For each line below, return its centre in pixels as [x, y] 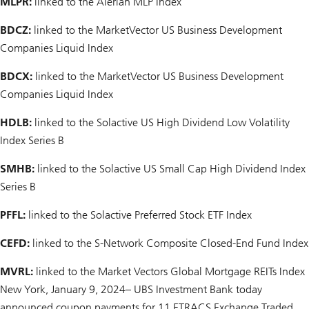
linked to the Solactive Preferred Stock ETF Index [139, 215]
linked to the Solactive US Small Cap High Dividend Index [170, 169]
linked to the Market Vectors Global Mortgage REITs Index [169, 272]
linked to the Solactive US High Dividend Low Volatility [161, 123]
